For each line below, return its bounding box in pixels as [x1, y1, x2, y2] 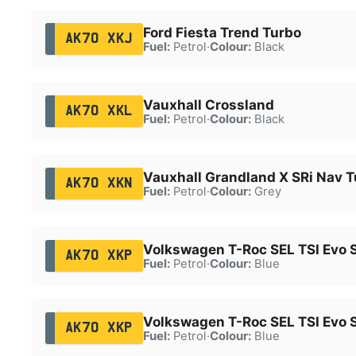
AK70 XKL [64, 104, 133, 118]
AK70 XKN [64, 176, 133, 190]
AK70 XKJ [64, 32, 133, 45]
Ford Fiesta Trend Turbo [142, 24, 301, 41]
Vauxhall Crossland [142, 96, 274, 113]
